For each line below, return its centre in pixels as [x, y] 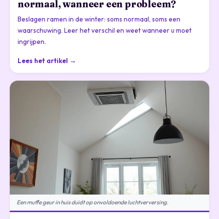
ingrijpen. [32, 42]
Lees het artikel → [47, 61]
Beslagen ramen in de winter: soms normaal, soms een [99, 19]
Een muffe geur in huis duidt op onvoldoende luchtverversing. [92, 202]
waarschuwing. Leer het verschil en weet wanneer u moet [105, 31]
